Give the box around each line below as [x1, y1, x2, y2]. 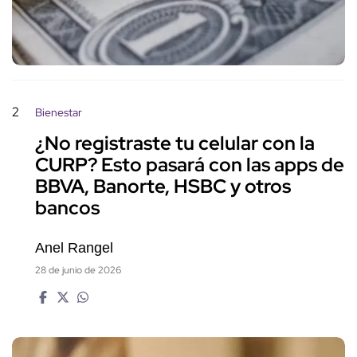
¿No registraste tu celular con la [35, 130, 315, 155]
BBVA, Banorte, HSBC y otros [35, 173, 291, 198]
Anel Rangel [35, 239, 113, 256]
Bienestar [35, 104, 82, 120]
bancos [35, 194, 100, 220]
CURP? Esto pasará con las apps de [35, 151, 344, 177]
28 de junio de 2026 [35, 263, 121, 277]
